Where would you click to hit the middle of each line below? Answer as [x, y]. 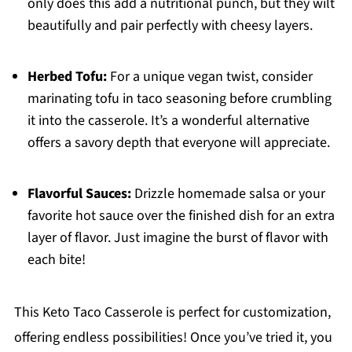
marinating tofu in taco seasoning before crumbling [179, 99]
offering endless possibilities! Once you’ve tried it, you [173, 338]
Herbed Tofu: [67, 77]
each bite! [56, 260]
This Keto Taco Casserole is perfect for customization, [172, 313]
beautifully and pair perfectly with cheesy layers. [170, 26]
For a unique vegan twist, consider [209, 77]
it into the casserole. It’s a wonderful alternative [168, 121]
